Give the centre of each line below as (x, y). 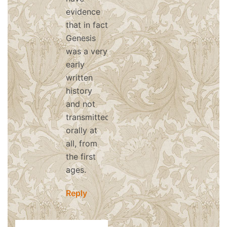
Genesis (81, 38)
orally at (82, 130)
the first (81, 157)
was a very (87, 51)
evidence (83, 12)
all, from (82, 143)
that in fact (87, 25)
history (79, 91)
